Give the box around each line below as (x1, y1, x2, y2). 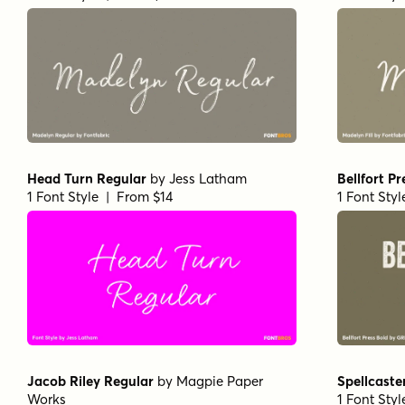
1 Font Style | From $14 (27, 187, 173, 205)
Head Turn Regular (27, 169, 146, 187)
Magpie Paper (176, 372, 263, 390)
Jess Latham (169, 169, 247, 187)
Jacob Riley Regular (27, 372, 154, 390)
